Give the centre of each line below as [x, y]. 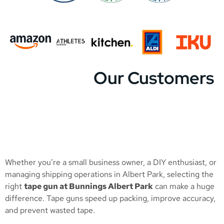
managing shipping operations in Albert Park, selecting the [109, 174]
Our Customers [154, 77]
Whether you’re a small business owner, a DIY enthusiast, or [111, 162]
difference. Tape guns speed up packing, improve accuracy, [110, 198]
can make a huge [184, 186]
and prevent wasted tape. [50, 210]
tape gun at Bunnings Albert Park [88, 186]
